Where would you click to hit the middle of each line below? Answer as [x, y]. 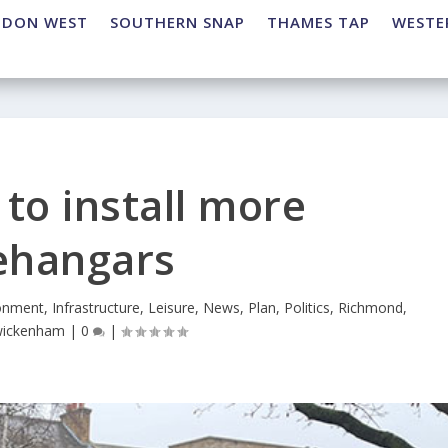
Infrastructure [96, 308]
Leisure [172, 308]
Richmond [371, 308]
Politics [307, 308]
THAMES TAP [318, 22]
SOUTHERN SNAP [177, 22]
